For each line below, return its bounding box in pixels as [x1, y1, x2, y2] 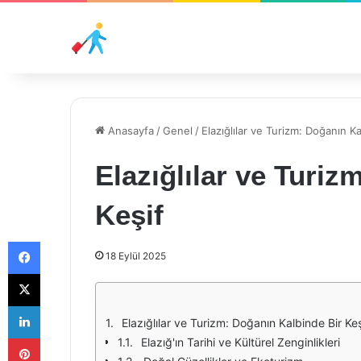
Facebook [39, 234, 89, 247]
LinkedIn [39, 299, 81, 312]
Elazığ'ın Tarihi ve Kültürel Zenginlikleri [141, 335, 340, 349]
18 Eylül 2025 [106, 250, 166, 262]
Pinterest [39, 331, 85, 344]
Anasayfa [105, 124, 154, 137]
